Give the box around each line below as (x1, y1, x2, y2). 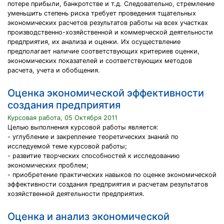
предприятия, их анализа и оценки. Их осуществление (7, 38, 180, 45)
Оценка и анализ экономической (7, 210, 169, 222)
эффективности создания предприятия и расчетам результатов (7, 180, 208, 188)
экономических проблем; (7, 161, 88, 169)
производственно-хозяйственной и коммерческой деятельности (7, 28, 213, 36)
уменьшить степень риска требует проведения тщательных (7, 9, 196, 17)
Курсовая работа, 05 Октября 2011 (7, 114, 117, 121)
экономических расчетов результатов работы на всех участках (7, 19, 208, 26)
